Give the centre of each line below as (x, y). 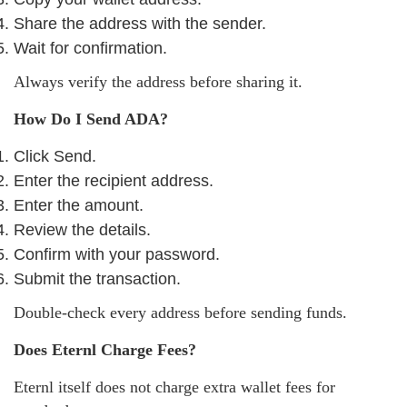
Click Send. (55, 156)
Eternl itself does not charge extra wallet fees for (174, 387)
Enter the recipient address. (114, 180)
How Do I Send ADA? (91, 119)
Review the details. (82, 229)
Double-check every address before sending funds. (180, 312)
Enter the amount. (79, 205)
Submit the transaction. (97, 278)
